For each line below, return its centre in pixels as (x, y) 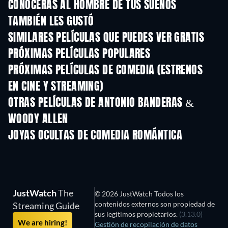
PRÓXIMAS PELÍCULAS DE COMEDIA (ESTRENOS (106, 71)
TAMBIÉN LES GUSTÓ (51, 22)
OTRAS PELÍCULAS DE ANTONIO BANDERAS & (101, 104)
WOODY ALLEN (38, 120)
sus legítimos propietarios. (137, 214)
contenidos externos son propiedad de (154, 204)
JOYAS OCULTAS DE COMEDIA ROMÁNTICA (95, 136)
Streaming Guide (46, 206)
